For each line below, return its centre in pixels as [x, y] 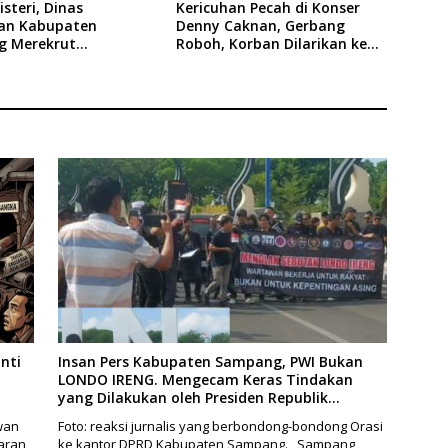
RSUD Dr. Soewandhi [246, 61]
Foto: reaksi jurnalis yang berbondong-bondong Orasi [220, 426]
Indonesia [91, 415]
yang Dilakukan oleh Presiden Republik [192, 397]
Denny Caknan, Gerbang [260, 25]
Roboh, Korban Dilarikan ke [271, 43]
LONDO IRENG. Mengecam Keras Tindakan [205, 379]
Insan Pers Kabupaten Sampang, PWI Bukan [210, 361]
